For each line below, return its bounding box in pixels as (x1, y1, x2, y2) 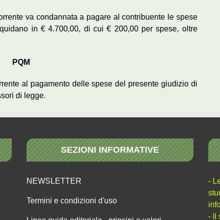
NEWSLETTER (27, 177, 82, 185)
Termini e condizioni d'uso (27, 196, 117, 205)
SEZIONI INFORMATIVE (61, 145, 159, 155)
